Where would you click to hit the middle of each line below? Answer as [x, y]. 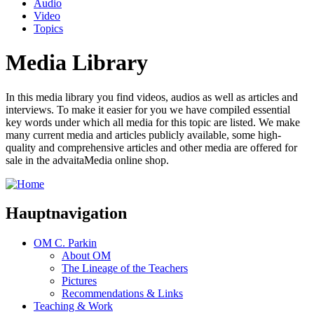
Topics [48, 28]
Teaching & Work [73, 306]
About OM [86, 256]
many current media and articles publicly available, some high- [143, 135]
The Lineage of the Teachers [125, 268]
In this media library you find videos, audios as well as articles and [152, 97]
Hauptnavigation [66, 213]
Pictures [79, 281]
